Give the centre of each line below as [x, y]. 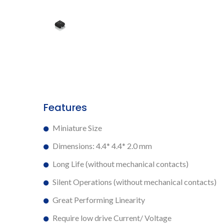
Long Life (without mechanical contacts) [120, 163]
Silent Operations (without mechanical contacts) [134, 181]
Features [65, 107]
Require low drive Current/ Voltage [112, 217]
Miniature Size [77, 127]
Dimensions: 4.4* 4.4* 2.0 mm [102, 145]
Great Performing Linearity [99, 199]
